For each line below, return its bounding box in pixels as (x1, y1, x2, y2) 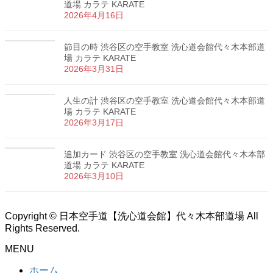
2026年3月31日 (64, 63, 124, 74)
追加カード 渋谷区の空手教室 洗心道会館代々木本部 (64, 149, 265, 159)
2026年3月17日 (64, 117, 124, 127)
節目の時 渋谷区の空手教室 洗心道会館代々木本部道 (64, 41, 265, 52)
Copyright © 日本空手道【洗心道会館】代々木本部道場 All (5, 210, 258, 221)
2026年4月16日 (64, 10, 124, 20)
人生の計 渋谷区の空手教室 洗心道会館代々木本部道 (64, 95, 265, 105)
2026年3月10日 (64, 171, 124, 181)
